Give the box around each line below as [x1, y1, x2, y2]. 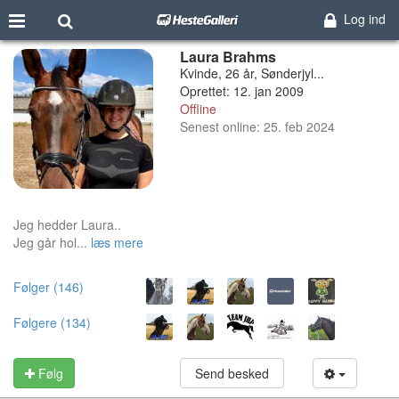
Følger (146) [13, 277, 84, 296]
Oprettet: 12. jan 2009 [179, 82, 304, 100]
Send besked [191, 363, 273, 382]
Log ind [343, 10, 386, 28]
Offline [179, 100, 216, 118]
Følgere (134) [13, 313, 91, 331]
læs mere [91, 232, 143, 251]
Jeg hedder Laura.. [13, 215, 121, 233]
